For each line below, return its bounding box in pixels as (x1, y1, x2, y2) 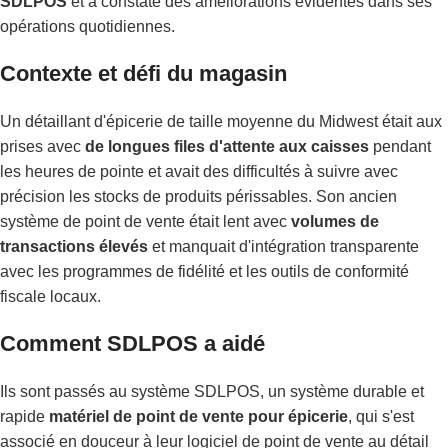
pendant (369, 137, 431, 155)
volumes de (291, 212, 379, 230)
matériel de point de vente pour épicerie (49, 407, 348, 425)
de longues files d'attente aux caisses (85, 137, 369, 155)
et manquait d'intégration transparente (148, 237, 419, 255)
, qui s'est (348, 407, 414, 425)
